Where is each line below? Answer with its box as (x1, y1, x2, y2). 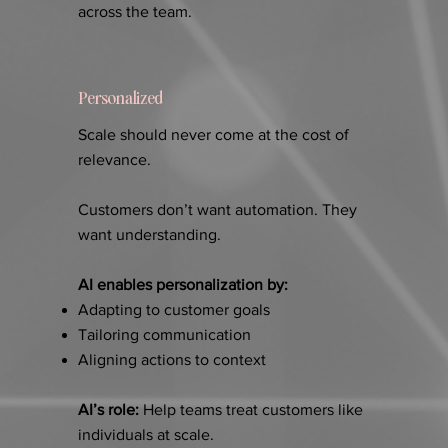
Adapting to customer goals (77, 301, 270, 319)
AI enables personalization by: (77, 276, 288, 294)
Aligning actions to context (77, 351, 266, 369)
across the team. (77, 3, 192, 21)
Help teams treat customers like (142, 401, 363, 419)
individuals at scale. (77, 426, 214, 444)
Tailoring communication (77, 326, 251, 344)
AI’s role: (77, 401, 143, 419)
